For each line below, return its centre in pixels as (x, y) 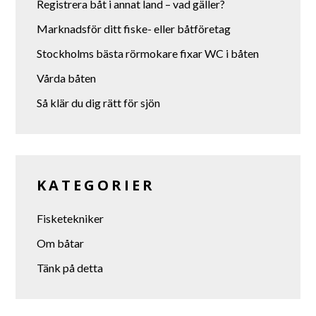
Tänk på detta (70, 267)
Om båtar (61, 243)
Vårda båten (67, 78)
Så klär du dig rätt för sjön (99, 102)
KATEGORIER (96, 185)
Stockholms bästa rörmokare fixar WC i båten (148, 53)
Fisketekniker (71, 218)
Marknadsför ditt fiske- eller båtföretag (134, 28)
